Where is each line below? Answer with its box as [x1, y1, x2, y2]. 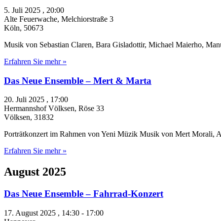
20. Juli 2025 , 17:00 [4, 95, 68, 104]
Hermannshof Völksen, [4, 104, 78, 113]
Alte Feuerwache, [4, 14, 61, 23]
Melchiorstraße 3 [61, 14, 113, 23]
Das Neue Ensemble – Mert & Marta [4, 75, 151, 86]
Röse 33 [78, 104, 104, 113]
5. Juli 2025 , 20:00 [4, 5, 64, 14]
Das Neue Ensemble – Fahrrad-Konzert [4, 188, 163, 199]
